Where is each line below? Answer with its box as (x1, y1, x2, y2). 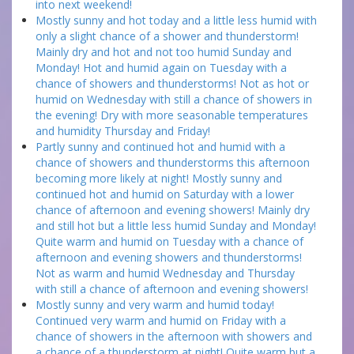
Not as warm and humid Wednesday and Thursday (36, 265, 295, 281)
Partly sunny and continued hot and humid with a (36, 139, 285, 154)
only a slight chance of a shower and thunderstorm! (36, 28, 299, 43)
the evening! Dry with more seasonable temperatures (36, 107, 308, 122)
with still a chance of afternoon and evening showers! (36, 281, 308, 296)
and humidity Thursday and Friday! (36, 123, 210, 138)
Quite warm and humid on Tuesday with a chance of (36, 234, 303, 249)
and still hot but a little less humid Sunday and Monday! (36, 218, 316, 233)
